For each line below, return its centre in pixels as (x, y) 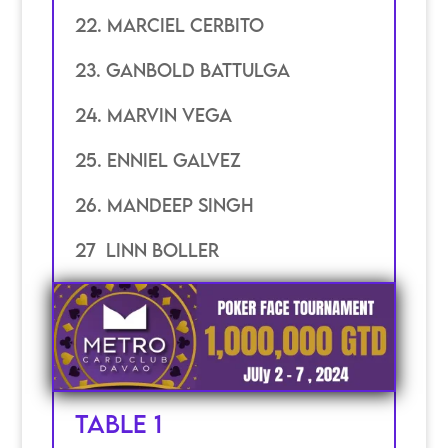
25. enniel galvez (157, 159)
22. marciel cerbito (169, 24)
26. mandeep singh (164, 204)
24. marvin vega (153, 114)
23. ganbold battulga (182, 69)
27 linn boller (146, 249)
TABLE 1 (118, 424)
